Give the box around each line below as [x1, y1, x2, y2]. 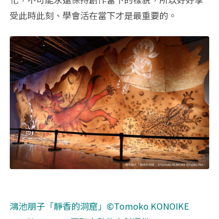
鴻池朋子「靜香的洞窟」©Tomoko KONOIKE [10, 199, 189, 213]
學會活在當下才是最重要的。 [63, 9, 177, 22]
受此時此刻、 [10, 9, 63, 22]
